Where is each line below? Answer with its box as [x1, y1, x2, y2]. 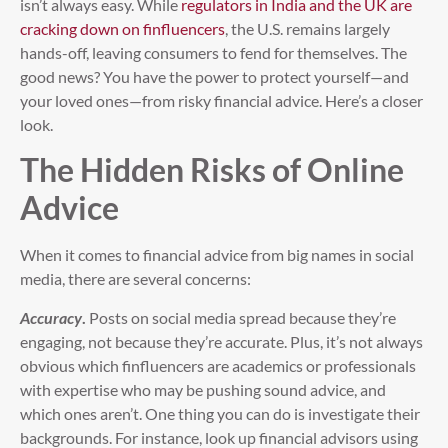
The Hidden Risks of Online [20, 150, 404, 190]
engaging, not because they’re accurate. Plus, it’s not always [20, 331, 423, 351]
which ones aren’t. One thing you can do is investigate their [20, 403, 420, 423]
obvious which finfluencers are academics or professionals [20, 355, 416, 375]
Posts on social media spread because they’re [86, 307, 396, 327]
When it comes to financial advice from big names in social [20, 245, 414, 265]
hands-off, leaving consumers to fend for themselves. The [20, 43, 407, 62]
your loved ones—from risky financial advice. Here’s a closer [20, 91, 423, 110]
